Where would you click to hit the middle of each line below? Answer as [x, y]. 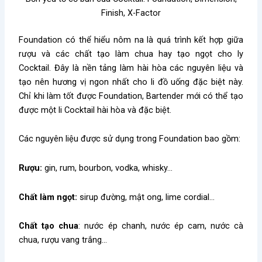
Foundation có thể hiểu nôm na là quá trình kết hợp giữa [131, 39]
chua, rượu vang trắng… [63, 240]
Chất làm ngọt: [48, 197]
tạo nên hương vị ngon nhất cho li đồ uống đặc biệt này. [131, 82]
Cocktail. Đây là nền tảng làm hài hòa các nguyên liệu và [131, 68]
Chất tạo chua [49, 226]
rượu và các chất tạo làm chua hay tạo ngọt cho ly [131, 54]
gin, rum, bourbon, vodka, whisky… [108, 168]
